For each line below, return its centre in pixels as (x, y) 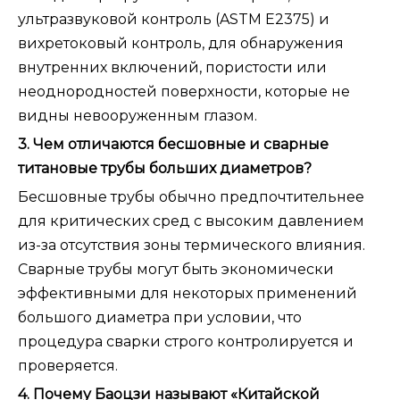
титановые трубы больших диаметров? (165, 169)
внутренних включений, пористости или (172, 68)
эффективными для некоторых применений (187, 294)
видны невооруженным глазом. (137, 116)
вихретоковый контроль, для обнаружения (181, 44)
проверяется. (68, 366)
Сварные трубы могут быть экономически (176, 270)
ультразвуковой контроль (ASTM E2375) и (174, 20)
